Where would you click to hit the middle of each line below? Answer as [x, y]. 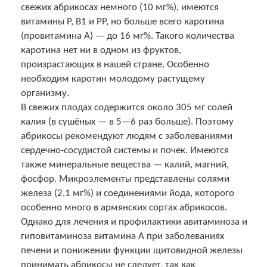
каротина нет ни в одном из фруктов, [101, 50]
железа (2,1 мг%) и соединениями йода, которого [128, 193]
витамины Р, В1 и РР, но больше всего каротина [122, 21]
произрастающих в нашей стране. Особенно [115, 64]
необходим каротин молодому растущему [113, 79]
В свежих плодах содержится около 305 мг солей [127, 107]
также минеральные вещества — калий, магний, [125, 164]
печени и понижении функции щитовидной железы [132, 250]
